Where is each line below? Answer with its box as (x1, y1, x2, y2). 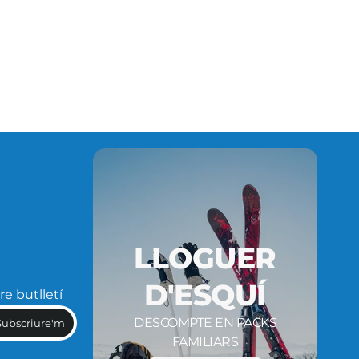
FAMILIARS (171, 334, 239, 349)
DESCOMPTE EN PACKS (134, 315, 276, 330)
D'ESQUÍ (144, 277, 266, 313)
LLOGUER (134, 240, 276, 276)
